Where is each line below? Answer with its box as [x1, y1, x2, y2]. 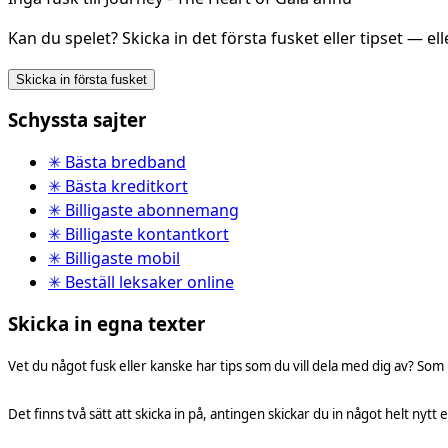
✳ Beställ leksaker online [48, 270, 234, 293]
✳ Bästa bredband [48, 150, 186, 173]
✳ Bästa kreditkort [48, 174, 188, 197]
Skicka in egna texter [8, 310, 205, 336]
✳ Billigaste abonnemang [48, 198, 239, 221]
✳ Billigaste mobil [48, 246, 180, 269]
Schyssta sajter [8, 107, 146, 133]
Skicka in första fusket [16, 72, 147, 88]
